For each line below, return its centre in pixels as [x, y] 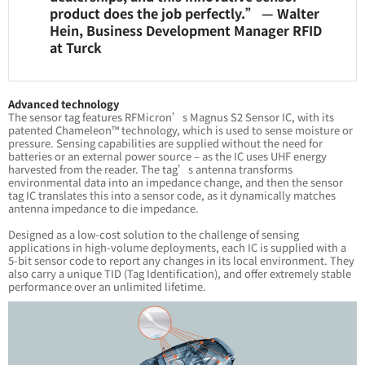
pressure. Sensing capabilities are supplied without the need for [165, 143]
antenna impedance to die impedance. [103, 209]
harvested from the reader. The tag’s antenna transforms [150, 169]
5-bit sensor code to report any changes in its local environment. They [181, 261]
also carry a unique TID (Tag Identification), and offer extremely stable [180, 274]
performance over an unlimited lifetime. [107, 287]
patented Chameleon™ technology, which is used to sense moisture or [180, 130]
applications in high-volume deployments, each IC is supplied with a [177, 248]
